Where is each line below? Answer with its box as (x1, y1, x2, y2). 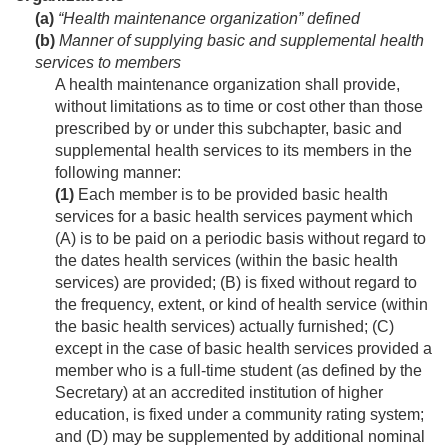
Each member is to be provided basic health (74, 186, 388, 204)
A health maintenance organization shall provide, (55, 76, 400, 94)
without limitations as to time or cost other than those (55, 98, 423, 116)
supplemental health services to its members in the (55, 142, 412, 160)
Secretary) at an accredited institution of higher (55, 384, 383, 402)
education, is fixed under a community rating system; (55, 406, 424, 424)
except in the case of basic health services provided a (55, 340, 432, 358)
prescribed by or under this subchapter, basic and (55, 120, 402, 138)
